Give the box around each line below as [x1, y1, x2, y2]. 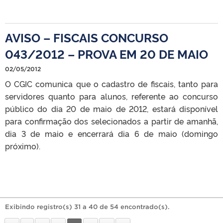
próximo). [5, 140, 40, 151]
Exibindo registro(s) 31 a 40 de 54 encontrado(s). [5, 203, 170, 211]
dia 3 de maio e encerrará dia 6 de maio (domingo [5, 127, 218, 139]
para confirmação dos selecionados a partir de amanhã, [5, 115, 218, 126]
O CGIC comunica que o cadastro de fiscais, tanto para [5, 78, 218, 89]
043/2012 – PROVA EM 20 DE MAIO [5, 45, 208, 62]
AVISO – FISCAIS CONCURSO [5, 28, 168, 45]
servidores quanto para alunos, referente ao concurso [5, 90, 218, 102]
